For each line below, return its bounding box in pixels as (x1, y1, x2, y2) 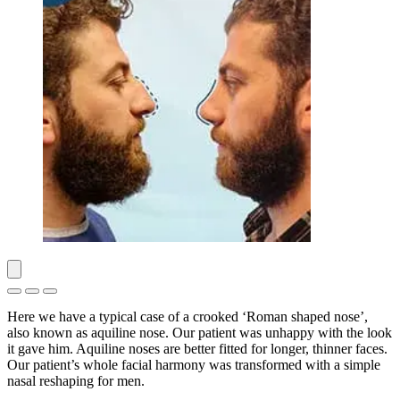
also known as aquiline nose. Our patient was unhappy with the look (7, 324, 392, 340)
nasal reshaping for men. (7, 372, 145, 388)
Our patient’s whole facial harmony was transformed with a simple (7, 356, 380, 372)
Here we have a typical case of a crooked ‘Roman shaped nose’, (7, 308, 368, 324)
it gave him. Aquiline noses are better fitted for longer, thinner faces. (7, 340, 387, 356)
